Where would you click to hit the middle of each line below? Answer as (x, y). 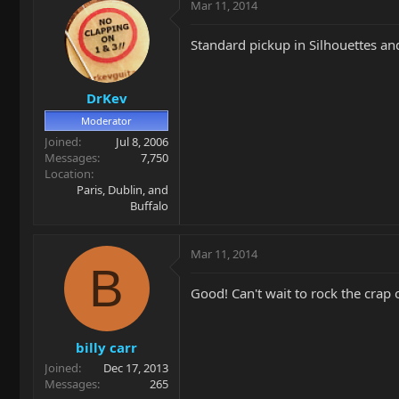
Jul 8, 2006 (142, 142)
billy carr (106, 347)
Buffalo (149, 206)
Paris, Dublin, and (122, 190)
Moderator (106, 121)
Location (68, 174)
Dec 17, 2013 (136, 367)
